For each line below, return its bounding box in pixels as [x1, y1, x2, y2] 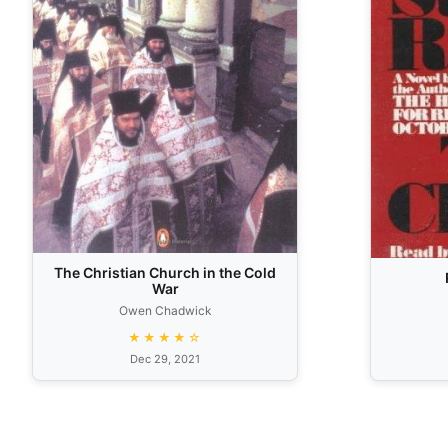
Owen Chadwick [118, 302, 212, 318]
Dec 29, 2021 [130, 351, 200, 366]
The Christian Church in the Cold [54, 263, 276, 281]
